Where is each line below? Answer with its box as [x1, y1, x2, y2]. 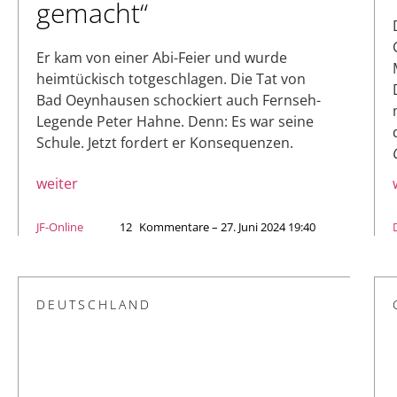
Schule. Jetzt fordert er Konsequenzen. [36, 133, 293, 153]
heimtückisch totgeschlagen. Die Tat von [36, 69, 306, 90]
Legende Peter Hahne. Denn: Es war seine [36, 112, 314, 132]
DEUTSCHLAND [36, 296, 152, 314]
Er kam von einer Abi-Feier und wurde [36, 48, 287, 68]
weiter [36, 174, 78, 194]
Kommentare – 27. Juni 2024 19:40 [139, 219, 315, 236]
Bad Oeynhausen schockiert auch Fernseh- [36, 90, 321, 111]
